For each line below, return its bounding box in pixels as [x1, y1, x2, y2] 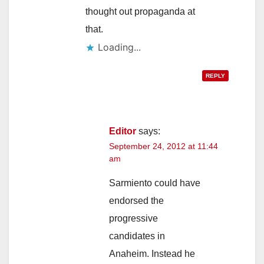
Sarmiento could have [109, 178, 200, 189]
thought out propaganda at [85, 6, 195, 17]
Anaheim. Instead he [109, 249, 195, 259]
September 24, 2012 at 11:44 [109, 141, 218, 151]
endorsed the [109, 196, 164, 206]
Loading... [98, 41, 141, 54]
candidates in [109, 231, 165, 242]
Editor [109, 126, 136, 137]
